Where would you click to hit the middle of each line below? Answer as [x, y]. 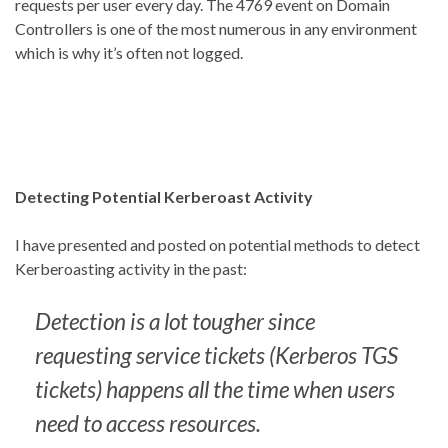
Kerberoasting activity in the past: [131, 269]
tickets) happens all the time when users [215, 390]
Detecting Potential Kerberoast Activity [164, 197]
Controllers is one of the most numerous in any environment [216, 29]
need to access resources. [148, 424]
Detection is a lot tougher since [175, 322]
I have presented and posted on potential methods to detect [217, 245]
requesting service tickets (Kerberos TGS [216, 356]
